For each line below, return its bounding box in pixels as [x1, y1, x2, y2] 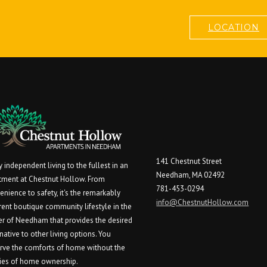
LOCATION [208, 21, 259, 33]
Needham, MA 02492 [156, 169, 225, 180]
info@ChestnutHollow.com [156, 197, 249, 207]
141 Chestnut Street [156, 156, 222, 166]
